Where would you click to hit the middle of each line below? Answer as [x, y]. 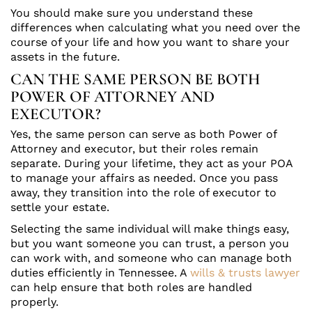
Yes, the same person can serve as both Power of [143, 134]
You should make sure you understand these [132, 13]
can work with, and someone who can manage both [151, 258]
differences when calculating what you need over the [155, 28]
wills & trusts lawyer [245, 273]
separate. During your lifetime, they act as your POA [151, 164]
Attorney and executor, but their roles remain [134, 149]
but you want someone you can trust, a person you [150, 244]
